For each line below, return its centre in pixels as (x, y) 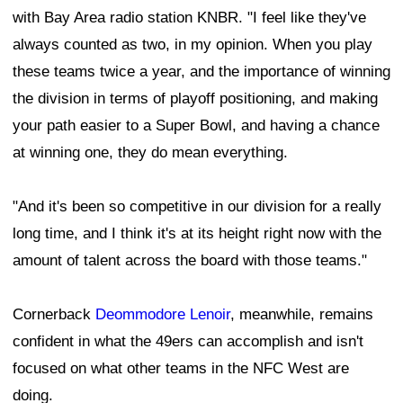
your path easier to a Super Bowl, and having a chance (196, 125)
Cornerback (54, 314)
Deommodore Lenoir (163, 314)
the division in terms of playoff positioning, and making (195, 98)
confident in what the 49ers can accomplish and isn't (188, 341)
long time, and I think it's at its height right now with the (197, 233)
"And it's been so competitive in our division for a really (197, 206)
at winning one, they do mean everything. (150, 152)
